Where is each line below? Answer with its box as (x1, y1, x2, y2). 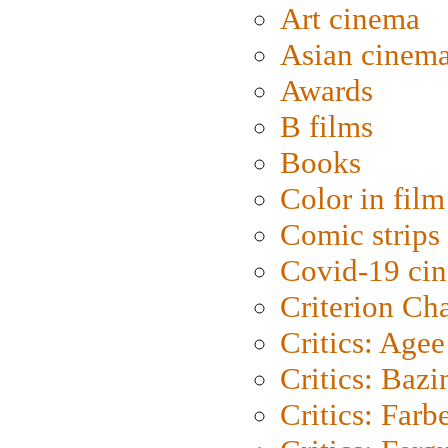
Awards (280, 73, 373, 109)
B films (280, 109, 373, 145)
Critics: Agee (280, 325, 445, 361)
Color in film (280, 181, 445, 217)
